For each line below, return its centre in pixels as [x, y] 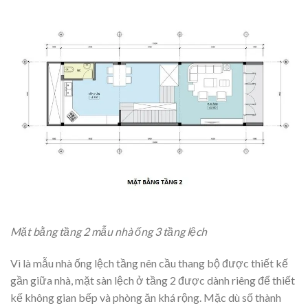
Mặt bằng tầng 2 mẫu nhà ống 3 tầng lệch [109, 232]
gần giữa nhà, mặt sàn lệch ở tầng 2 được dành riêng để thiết [153, 280]
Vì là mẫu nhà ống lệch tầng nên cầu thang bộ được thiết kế [149, 263]
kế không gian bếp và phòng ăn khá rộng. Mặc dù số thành [146, 297]
